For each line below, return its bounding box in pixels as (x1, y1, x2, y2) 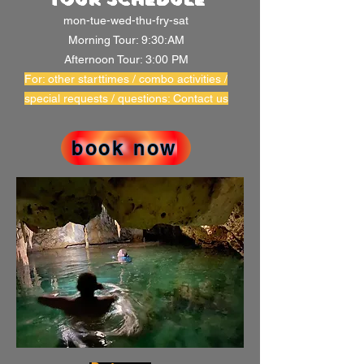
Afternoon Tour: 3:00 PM (63, 53, 188, 66)
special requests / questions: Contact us (24, 92, 228, 105)
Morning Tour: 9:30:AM (67, 33, 184, 46)
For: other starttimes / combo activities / (24, 72, 227, 85)
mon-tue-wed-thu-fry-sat (63, 14, 188, 27)
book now (71, 136, 177, 159)
